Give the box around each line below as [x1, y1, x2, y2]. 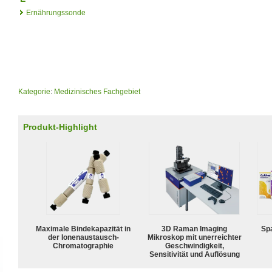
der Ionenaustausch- [47, 233, 119, 242]
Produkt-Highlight [23, 122, 97, 132]
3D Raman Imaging [161, 224, 227, 233]
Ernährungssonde [26, 8, 86, 17]
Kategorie [18, 87, 50, 96]
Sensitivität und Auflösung [149, 250, 240, 259]
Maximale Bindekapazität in [36, 224, 131, 233]
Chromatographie [53, 241, 114, 250]
